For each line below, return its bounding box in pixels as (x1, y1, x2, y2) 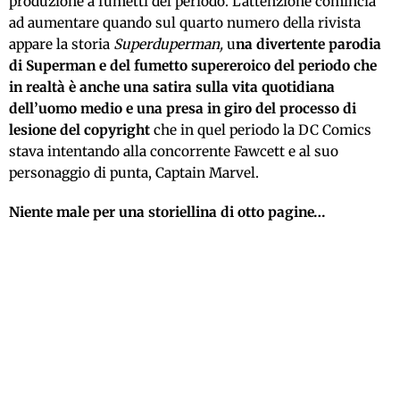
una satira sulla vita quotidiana (123, 79, 335, 96)
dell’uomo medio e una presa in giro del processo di (9, 100, 356, 118)
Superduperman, (113, 36, 223, 54)
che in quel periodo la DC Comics (150, 121, 371, 139)
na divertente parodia (236, 36, 381, 54)
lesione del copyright (9, 121, 150, 139)
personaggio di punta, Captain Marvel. (9, 164, 259, 182)
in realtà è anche (9, 79, 120, 96)
